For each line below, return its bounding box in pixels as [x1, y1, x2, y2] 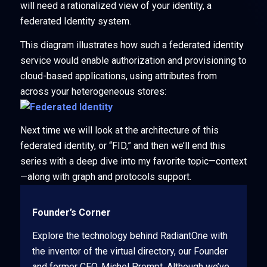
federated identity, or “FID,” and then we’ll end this [20, 140, 225, 152]
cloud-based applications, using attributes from [20, 70, 217, 82]
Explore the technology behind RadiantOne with [32, 230, 228, 242]
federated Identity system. [20, 15, 131, 27]
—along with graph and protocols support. [20, 171, 191, 183]
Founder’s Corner [32, 206, 111, 218]
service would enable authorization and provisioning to [20, 54, 247, 66]
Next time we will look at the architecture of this [20, 125, 219, 136]
